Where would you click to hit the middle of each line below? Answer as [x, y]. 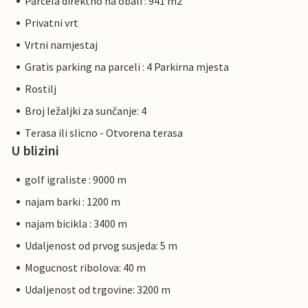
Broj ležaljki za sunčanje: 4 [86, 111]
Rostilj [41, 89]
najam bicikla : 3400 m [76, 224]
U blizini [35, 151]
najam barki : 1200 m [73, 202]
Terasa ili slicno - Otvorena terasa [104, 133]
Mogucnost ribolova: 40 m [85, 268]
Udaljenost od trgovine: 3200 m [98, 290]
